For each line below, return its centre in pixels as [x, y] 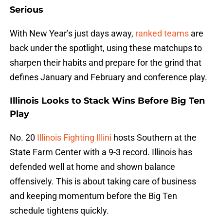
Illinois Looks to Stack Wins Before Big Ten [107, 101]
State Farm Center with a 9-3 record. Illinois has [101, 152]
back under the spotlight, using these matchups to [106, 48]
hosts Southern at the [154, 138]
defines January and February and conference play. [109, 77]
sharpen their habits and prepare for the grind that [106, 63]
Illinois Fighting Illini [74, 138]
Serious [27, 10]
